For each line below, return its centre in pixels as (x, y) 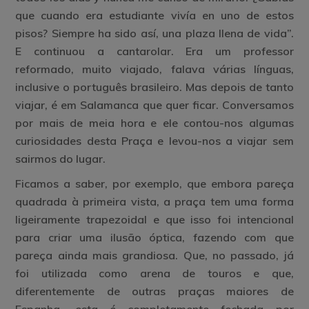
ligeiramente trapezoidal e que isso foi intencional (154, 219)
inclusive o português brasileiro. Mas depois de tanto (154, 87)
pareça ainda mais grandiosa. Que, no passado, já (154, 255)
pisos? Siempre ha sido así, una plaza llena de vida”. (154, 33)
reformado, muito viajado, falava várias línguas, (154, 69)
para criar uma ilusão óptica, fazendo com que (154, 237)
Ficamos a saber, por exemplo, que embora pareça (154, 183)
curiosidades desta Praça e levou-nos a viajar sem (154, 141)
